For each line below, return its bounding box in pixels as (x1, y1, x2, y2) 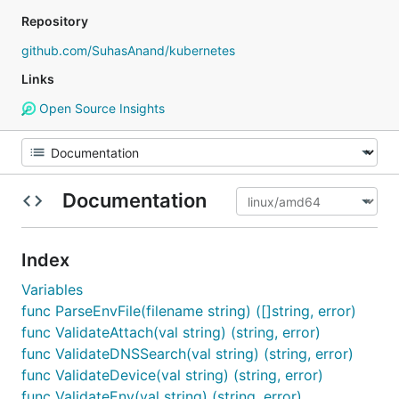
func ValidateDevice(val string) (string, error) (21, 366, 323, 384)
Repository (21, 13, 88, 28)
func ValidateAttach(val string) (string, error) (21, 323, 321, 341)
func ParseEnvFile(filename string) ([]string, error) (21, 302, 356, 320)
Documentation (57, 189, 211, 212)
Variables (21, 281, 83, 298)
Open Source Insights (35, 101, 165, 116)
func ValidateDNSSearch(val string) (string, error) (21, 345, 354, 362)
